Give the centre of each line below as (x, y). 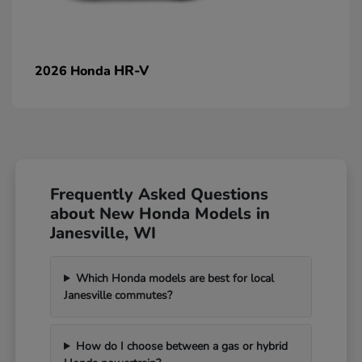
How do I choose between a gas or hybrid (181, 346)
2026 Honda (74, 71)
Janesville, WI (103, 233)
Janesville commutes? (118, 295)
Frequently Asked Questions (160, 194)
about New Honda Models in (160, 213)
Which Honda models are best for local (175, 278)
